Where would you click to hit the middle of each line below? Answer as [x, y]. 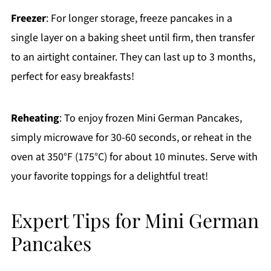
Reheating [35, 119]
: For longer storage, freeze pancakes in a [139, 19]
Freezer [28, 19]
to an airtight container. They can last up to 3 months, [133, 57]
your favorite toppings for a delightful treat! [109, 177]
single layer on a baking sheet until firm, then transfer [132, 38]
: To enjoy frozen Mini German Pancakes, [150, 119]
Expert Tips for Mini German [135, 220]
